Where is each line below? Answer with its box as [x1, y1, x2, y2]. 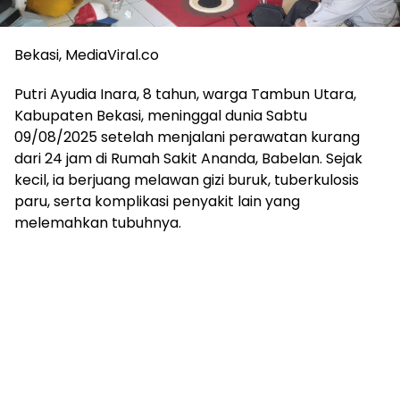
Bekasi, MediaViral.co [14, 45, 159, 66]
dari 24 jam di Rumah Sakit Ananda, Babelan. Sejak [14, 148, 362, 170]
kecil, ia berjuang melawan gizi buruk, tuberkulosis [14, 170, 359, 191]
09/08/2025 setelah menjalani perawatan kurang [14, 127, 360, 148]
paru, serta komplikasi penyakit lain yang [14, 191, 300, 212]
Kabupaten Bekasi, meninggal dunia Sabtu [14, 105, 307, 127]
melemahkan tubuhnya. [14, 212, 181, 234]
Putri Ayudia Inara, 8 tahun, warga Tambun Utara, [14, 84, 356, 105]
